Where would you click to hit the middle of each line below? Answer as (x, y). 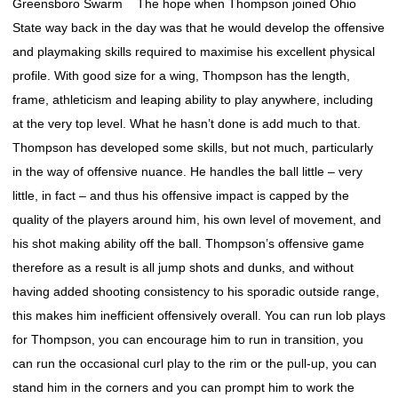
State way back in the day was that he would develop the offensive (199, 28)
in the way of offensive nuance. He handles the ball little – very (187, 171)
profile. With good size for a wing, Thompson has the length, (181, 76)
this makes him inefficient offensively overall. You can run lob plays (199, 315)
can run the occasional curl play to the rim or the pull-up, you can (195, 363)
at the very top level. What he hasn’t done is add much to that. (187, 123)
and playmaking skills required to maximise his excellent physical (194, 52)
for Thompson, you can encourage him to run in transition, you (188, 339)
